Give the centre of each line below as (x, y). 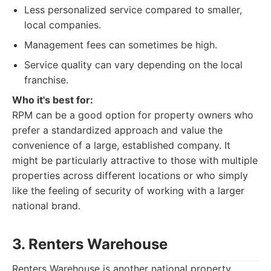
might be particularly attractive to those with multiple (135, 160)
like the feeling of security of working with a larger (128, 191)
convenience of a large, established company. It (121, 145)
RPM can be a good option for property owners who (133, 115)
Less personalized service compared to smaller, (133, 10)
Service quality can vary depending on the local (133, 65)
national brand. (46, 206)
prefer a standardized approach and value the (117, 130)
